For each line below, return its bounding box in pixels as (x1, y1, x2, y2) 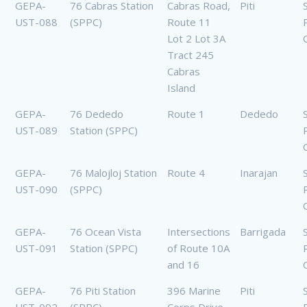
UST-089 (15, 123, 58, 138)
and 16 (167, 258, 199, 272)
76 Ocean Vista (70, 225, 141, 239)
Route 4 (167, 166, 205, 180)
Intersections (167, 225, 230, 239)
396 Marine (167, 284, 221, 298)
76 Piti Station (70, 284, 136, 298)
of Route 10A (167, 241, 230, 256)
